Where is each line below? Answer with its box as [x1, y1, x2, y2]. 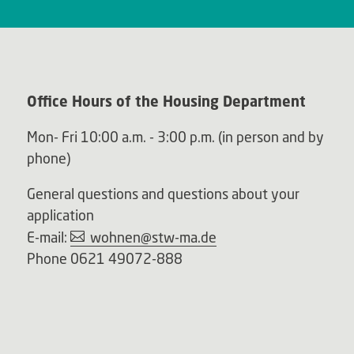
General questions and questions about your [26, 185, 299, 203]
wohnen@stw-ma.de [89, 228, 217, 247]
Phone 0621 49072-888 [26, 250, 183, 268]
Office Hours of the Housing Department [26, 92, 306, 111]
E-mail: [26, 228, 70, 247]
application [26, 206, 94, 224]
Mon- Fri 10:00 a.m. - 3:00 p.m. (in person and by [26, 128, 324, 146]
